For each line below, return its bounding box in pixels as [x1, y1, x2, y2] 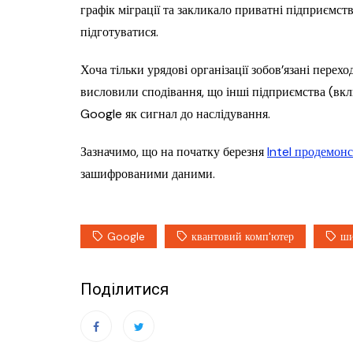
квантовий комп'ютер [191, 229, 294, 243]
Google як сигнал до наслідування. [80, 106, 270, 122]
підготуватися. [80, 24, 158, 40]
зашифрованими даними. [80, 165, 215, 182]
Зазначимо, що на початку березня [80, 143, 267, 160]
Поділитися [80, 280, 169, 299]
